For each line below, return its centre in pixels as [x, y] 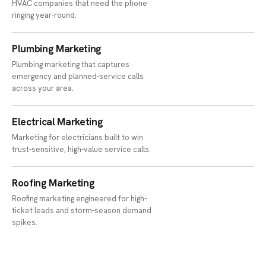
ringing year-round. [45, 15]
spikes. [25, 222]
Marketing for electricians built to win [78, 137]
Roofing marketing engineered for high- [80, 199]
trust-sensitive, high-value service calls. [82, 149]
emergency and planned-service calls [78, 76]
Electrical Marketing [58, 122]
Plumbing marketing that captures [71, 64]
